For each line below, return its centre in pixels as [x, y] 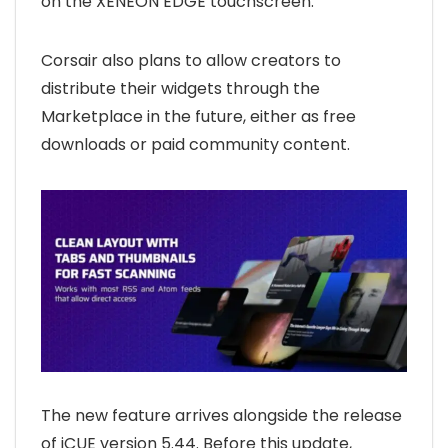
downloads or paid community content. [195, 145]
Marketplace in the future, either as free [198, 117]
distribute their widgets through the [180, 89]
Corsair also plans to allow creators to [191, 61]
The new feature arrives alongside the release [221, 416]
